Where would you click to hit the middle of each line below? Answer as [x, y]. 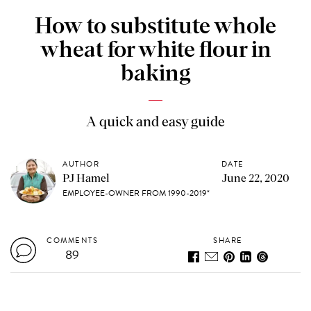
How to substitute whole [155, 27]
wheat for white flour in [155, 50]
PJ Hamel [86, 178]
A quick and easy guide [155, 122]
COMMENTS [73, 240]
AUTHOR [81, 164]
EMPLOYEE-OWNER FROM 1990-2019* [136, 193]
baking [155, 74]
